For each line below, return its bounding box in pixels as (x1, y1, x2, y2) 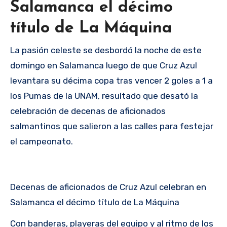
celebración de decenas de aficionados (10, 105, 166, 116)
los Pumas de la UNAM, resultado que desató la (10, 90, 198, 101)
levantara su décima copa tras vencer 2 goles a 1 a (10, 75, 213, 86)
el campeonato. (10, 136, 73, 146)
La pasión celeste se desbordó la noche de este (10, 45, 202, 55)
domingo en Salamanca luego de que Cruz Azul (10, 60, 197, 70)
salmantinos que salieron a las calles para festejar (10, 121, 213, 131)
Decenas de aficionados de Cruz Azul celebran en (10, 181, 206, 192)
